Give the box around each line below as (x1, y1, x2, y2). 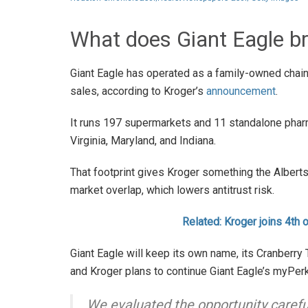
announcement (206, 85, 276, 98)
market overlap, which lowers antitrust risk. (70, 184, 274, 197)
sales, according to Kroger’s (70, 85, 206, 98)
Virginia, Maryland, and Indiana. (70, 134, 216, 148)
